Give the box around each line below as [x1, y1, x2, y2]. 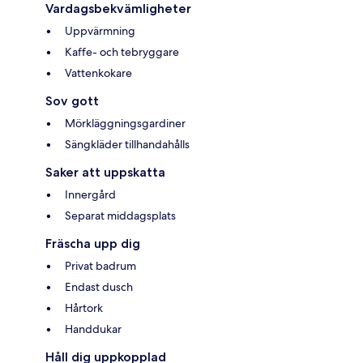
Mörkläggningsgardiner [65, 116, 186, 131]
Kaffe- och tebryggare [65, 45, 179, 60]
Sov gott [45, 93, 99, 109]
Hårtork [65, 301, 103, 316]
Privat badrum [65, 258, 136, 274]
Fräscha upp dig [45, 236, 140, 252]
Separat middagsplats [65, 208, 176, 224]
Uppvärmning [65, 23, 135, 39]
